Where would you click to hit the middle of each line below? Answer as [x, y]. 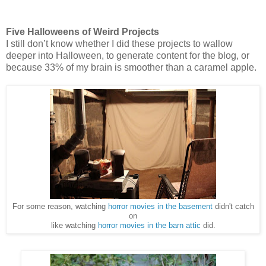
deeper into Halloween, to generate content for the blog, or [128, 56]
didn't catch [233, 207]
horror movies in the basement [160, 207]
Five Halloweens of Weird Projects [83, 32]
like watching [74, 226]
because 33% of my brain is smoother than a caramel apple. [131, 68]
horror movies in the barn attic [149, 226]
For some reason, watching [60, 207]
